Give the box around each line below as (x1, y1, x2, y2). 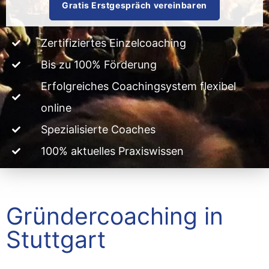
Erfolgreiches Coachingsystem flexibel (40, 79, 236, 92)
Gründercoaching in (6, 201, 223, 230)
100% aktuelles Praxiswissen (40, 144, 184, 157)
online (40, 101, 71, 114)
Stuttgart (6, 225, 106, 253)
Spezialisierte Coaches (40, 122, 156, 136)
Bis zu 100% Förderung (40, 58, 157, 71)
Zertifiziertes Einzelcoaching (40, 36, 186, 49)
